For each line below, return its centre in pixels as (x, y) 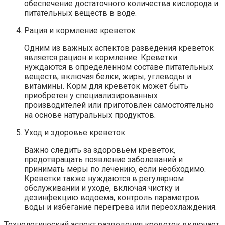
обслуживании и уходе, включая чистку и (102, 188)
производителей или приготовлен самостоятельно (119, 105)
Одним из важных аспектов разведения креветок (119, 48)
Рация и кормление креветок (80, 31)
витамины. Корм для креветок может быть (106, 86)
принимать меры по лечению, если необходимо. (115, 169)
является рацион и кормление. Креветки (101, 58)
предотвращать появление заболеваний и (103, 160)
